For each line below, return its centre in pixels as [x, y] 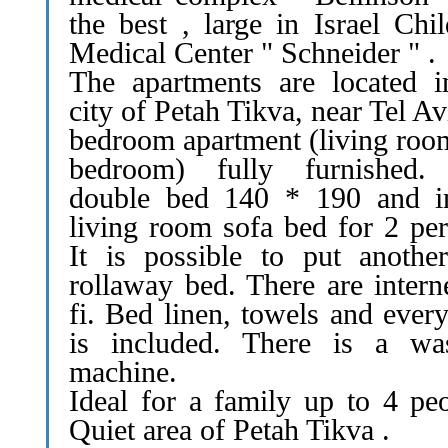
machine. [123, 371]
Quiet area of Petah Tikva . [229, 429]
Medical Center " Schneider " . [252, 52]
